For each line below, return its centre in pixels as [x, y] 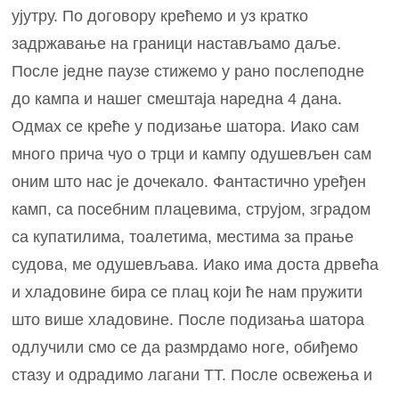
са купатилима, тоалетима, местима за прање [183, 236]
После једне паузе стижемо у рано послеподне [188, 71]
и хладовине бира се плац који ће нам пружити [187, 292]
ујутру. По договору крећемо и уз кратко [160, 16]
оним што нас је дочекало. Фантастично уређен [189, 181]
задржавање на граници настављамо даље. [177, 43]
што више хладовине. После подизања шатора [188, 319]
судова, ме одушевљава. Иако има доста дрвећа [195, 264]
